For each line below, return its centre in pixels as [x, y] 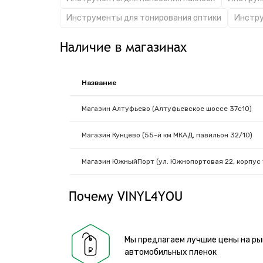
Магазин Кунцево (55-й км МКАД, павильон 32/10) [167, 135]
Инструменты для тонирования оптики [144, 18]
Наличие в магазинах [123, 47]
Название [100, 83]
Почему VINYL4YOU [126, 196]
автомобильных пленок [171, 252]
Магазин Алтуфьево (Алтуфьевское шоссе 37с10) [167, 109]
